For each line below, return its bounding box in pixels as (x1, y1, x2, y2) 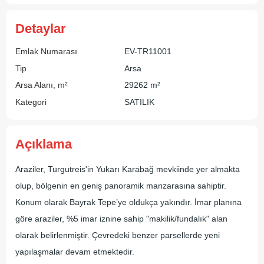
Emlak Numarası (15, 47, 77, 56)
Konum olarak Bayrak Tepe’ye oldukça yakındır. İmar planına (15, 197, 242, 207)
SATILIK (124, 97, 154, 107)
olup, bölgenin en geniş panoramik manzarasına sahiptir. (15, 181, 226, 190)
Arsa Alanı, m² (15, 80, 68, 90)
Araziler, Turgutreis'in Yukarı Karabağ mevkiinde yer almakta (15, 164, 240, 174)
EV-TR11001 (124, 47, 171, 56)
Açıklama (15, 137, 72, 151)
